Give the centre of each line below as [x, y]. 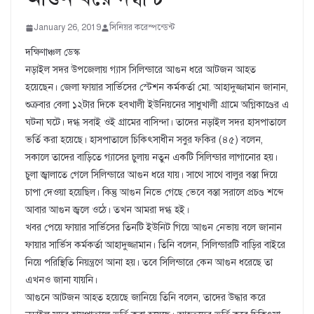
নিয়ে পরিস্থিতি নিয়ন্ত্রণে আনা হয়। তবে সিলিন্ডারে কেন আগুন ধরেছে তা [149, 262]
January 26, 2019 [67, 27]
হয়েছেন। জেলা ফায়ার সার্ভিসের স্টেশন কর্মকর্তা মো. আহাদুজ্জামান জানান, [157, 87]
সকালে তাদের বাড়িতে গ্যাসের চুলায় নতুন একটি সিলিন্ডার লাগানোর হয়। [151, 157]
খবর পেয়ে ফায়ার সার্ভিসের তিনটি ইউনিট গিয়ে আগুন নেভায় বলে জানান [153, 227]
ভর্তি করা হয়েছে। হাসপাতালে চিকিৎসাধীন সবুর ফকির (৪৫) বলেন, [144, 140]
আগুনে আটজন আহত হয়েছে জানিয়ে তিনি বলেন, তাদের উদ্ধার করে [145, 298]
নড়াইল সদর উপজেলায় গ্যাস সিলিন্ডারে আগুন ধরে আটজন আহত [141, 70]
